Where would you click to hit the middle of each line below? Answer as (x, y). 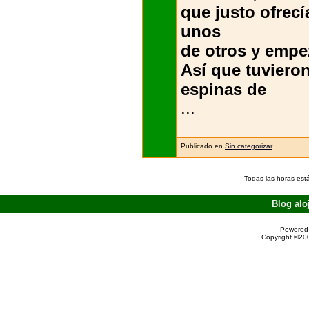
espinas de (223, 89)
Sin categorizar (249, 146)
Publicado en (202, 146)
